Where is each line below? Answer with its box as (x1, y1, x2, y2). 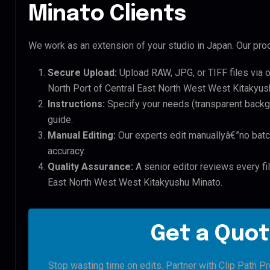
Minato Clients (28, 3, 186, 25)
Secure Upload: (48, 66, 117, 78)
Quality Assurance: (48, 160, 133, 172)
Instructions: (48, 98, 105, 110)
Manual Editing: (48, 129, 116, 141)
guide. (48, 113, 73, 125)
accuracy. (48, 145, 86, 157)
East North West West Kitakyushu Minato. (48, 176, 222, 188)
